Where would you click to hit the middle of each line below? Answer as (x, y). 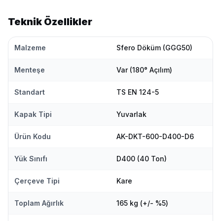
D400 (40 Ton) (142, 159)
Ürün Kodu (33, 137)
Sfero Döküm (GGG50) (154, 48)
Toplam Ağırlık (39, 203)
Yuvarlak (131, 114)
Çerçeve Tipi (37, 181)
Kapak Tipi (33, 114)
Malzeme (30, 48)
